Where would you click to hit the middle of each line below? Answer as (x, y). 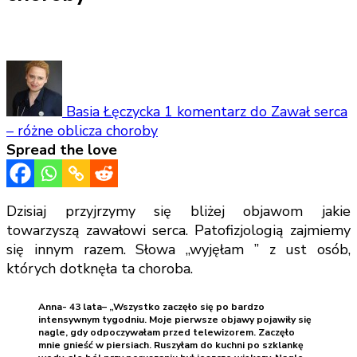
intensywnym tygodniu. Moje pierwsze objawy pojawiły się (175, 319)
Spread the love (62, 149)
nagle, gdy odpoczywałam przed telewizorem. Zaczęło (167, 332)
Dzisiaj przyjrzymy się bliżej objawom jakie (178, 211)
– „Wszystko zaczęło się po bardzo (183, 306)
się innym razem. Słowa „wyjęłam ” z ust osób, (178, 249)
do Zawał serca (299, 111)
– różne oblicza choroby (82, 130)
